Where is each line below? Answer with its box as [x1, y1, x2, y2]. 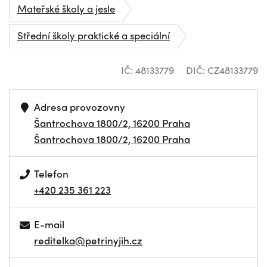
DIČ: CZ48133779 [186, 63, 258, 77]
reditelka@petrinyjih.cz [34, 232, 142, 247]
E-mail [34, 216, 65, 231]
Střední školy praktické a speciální [17, 27, 170, 42]
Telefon [34, 166, 69, 181]
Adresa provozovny [34, 99, 126, 114]
